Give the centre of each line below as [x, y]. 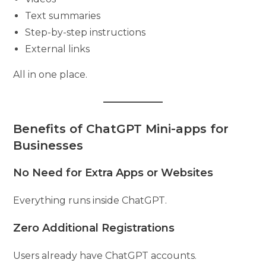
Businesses [48, 145]
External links [58, 49]
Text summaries [63, 15]
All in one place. [50, 74]
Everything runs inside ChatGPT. [90, 200]
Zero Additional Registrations [94, 228]
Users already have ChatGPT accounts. [105, 255]
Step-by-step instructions [85, 32]
